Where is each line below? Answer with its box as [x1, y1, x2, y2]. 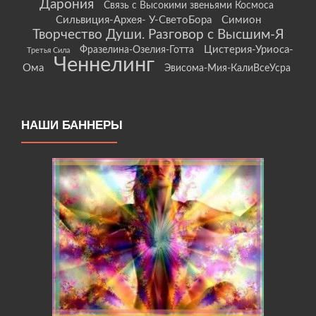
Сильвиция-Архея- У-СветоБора [55, 15, 212, 26]
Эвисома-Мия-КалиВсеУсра [164, 63, 291, 74]
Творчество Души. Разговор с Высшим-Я [32, 28, 284, 42]
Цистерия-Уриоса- [203, 44, 293, 56]
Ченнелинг [53, 54, 154, 76]
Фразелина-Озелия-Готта [79, 45, 194, 56]
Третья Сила [26, 47, 70, 55]
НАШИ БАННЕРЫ [21, 119, 123, 133]
